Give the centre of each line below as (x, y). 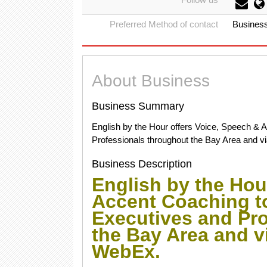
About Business (151, 81)
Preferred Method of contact (164, 24)
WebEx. (126, 252)
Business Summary (138, 106)
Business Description (142, 164)
